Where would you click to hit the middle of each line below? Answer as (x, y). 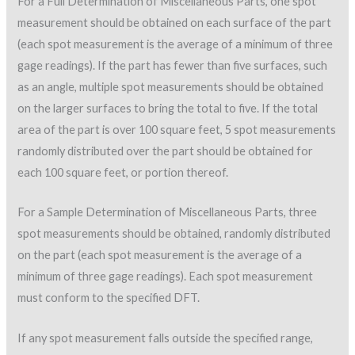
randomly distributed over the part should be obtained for (166, 151)
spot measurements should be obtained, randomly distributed (174, 234)
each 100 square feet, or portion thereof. (123, 172)
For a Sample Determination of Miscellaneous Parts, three (168, 212)
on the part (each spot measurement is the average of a (160, 255)
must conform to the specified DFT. (109, 298)
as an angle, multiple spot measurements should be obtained (171, 86)
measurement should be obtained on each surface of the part (175, 22)
